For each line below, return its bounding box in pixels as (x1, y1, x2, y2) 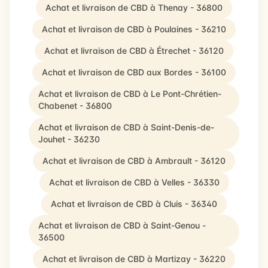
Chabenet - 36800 (38, 100, 112, 111)
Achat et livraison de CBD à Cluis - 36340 (51, 199, 217, 209)
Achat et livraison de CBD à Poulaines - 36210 (42, 24, 226, 34)
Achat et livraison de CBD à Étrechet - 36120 (44, 45, 224, 56)
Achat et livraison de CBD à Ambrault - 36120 (42, 156, 226, 166)
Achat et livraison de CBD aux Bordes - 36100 (42, 67, 226, 77)
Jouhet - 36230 (38, 134, 100, 144)
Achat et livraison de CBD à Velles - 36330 (48, 177, 220, 187)
